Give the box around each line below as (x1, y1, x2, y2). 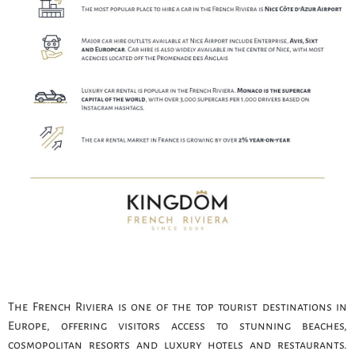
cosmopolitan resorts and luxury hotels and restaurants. (8, 338, 347, 352)
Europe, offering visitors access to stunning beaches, (8, 319, 347, 333)
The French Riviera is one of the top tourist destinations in (8, 300, 347, 314)
